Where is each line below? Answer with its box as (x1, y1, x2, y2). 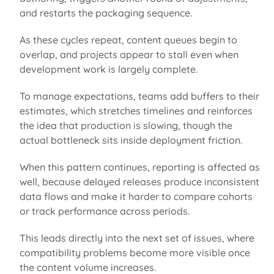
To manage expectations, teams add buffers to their (19, 89, 259, 102)
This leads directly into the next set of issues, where (19, 231, 254, 244)
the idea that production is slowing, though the (19, 119, 232, 131)
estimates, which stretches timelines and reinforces (19, 104, 253, 117)
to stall (155, 48, 188, 61)
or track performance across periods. (19, 204, 192, 217)
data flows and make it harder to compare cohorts (19, 190, 253, 202)
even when (187, 48, 239, 61)
